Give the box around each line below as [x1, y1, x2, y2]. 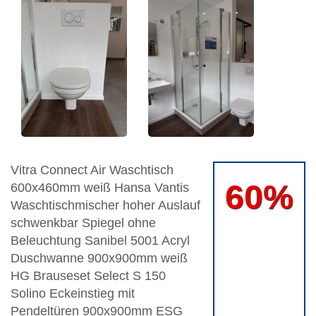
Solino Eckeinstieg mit [11, 286, 135, 301]
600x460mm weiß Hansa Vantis [11, 181, 189, 195]
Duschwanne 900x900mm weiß [11, 251, 188, 266]
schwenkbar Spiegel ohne [11, 216, 156, 231]
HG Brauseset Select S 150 [11, 269, 166, 284]
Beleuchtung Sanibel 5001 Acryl [11, 233, 190, 248]
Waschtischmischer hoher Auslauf [11, 198, 200, 213]
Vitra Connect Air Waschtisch [11, 163, 174, 178]
